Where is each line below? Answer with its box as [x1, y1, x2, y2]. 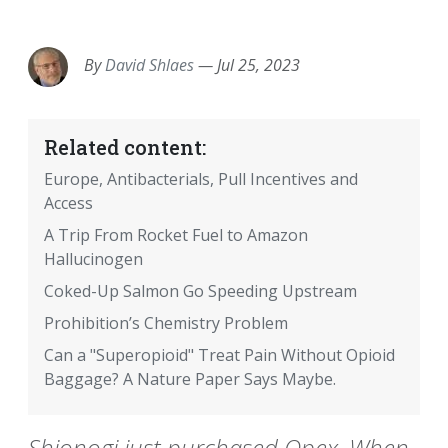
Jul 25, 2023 [217, 54, 300, 77]
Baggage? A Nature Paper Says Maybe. [44, 368, 336, 391]
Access [44, 192, 93, 215]
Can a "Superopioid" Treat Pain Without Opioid [44, 344, 395, 367]
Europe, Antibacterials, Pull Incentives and [44, 168, 358, 191]
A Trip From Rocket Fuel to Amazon [44, 224, 308, 247]
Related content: [44, 134, 206, 161]
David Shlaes [105, 54, 194, 77]
